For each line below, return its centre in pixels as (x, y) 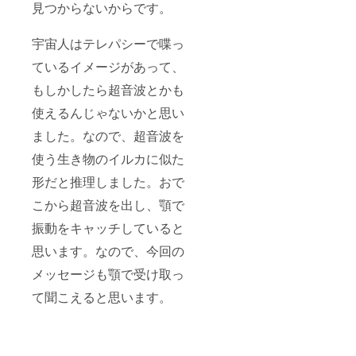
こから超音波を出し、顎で (108, 205)
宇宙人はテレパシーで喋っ (108, 44)
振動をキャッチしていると (108, 228)
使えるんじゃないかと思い (108, 113)
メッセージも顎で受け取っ (108, 274)
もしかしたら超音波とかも (108, 90)
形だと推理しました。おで (108, 182)
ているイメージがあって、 (108, 67)
